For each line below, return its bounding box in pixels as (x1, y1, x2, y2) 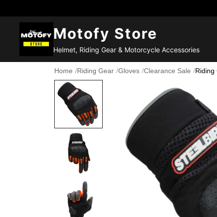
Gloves (118, 67, 139, 75)
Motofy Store (53, 24, 157, 42)
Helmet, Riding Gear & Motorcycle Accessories (53, 45, 200, 54)
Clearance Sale (144, 67, 191, 75)
